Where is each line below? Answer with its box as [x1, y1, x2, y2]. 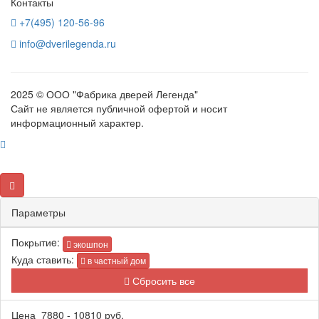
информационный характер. [11, 115, 144, 130]
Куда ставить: [11, 251, 74, 266]
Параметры [11, 205, 66, 220]
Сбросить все [130, 273, 195, 288]
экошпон [71, 237, 108, 250]
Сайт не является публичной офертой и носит [11, 101, 227, 116]
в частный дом [85, 253, 146, 266]
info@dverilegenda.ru [16, 36, 116, 51]
